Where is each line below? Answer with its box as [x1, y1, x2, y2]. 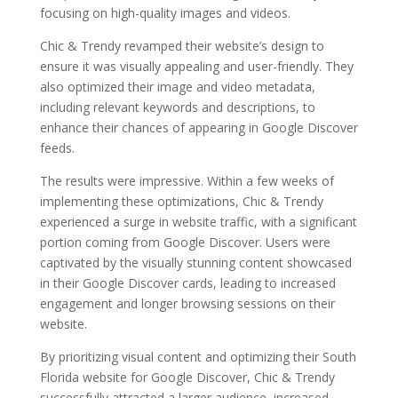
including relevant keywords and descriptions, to [39, 98, 315, 115]
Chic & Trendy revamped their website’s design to [39, 36, 324, 54]
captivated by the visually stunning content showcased [39, 253, 352, 271]
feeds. [39, 139, 75, 156]
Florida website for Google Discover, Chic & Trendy [39, 368, 335, 386]
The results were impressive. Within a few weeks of [39, 171, 334, 189]
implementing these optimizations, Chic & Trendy [39, 192, 323, 210]
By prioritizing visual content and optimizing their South [39, 347, 356, 365]
